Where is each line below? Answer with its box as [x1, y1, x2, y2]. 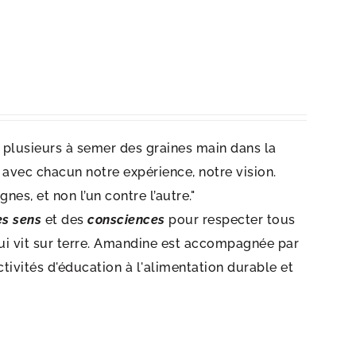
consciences [87, 212, 165, 227]
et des [41, 212, 88, 227]
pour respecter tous [168, 212, 296, 227]
